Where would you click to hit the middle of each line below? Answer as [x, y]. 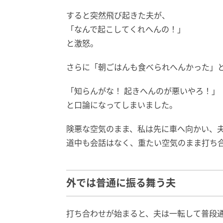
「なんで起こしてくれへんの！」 [126, 29]
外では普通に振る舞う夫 [121, 183]
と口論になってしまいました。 [122, 105]
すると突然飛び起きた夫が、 [118, 15]
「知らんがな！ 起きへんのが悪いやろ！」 [143, 91]
